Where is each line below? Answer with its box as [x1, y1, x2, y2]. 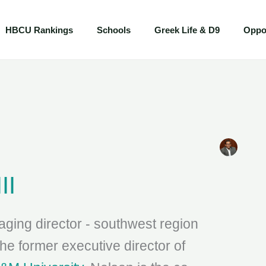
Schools [96, 24, 131, 35]
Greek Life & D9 [154, 24, 220, 35]
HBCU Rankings [5, 24, 73, 35]
